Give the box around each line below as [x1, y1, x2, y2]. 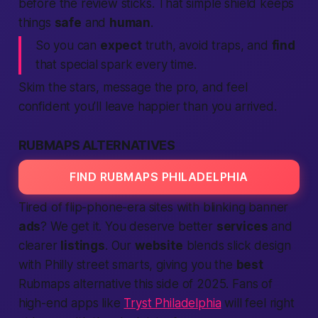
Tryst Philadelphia [124, 296, 221, 310]
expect [99, 38, 142, 53]
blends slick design [182, 238, 291, 253]
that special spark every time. [35, 57, 197, 72]
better [177, 219, 213, 234]
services [216, 219, 268, 234]
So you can [35, 38, 100, 53]
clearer [18, 238, 61, 253]
